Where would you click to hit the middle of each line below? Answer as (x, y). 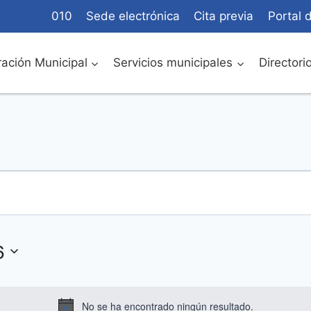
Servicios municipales (173, 63)
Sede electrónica (133, 16)
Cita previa (224, 16)
